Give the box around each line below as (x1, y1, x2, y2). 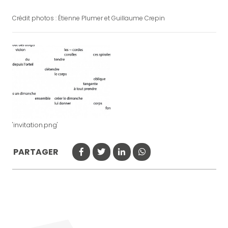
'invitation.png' (12, 120, 58, 129)
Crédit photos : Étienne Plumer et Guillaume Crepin (12, 13, 165, 22)
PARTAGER (13, 146, 59, 158)
